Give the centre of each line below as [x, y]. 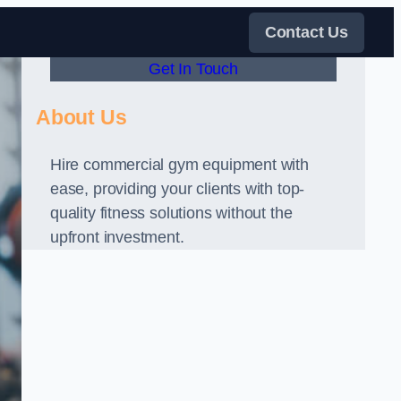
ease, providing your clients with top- [178, 189]
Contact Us [306, 32]
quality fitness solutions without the [171, 213]
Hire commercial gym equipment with [179, 165]
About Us [81, 117]
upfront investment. [117, 237]
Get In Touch [193, 69]
